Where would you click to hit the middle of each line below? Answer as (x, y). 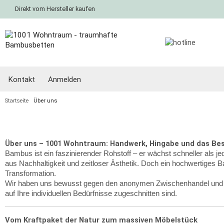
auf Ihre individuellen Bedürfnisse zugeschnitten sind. (91, 193)
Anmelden (64, 79)
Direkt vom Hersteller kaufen (55, 9)
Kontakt (21, 79)
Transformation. (30, 173)
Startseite (17, 100)
